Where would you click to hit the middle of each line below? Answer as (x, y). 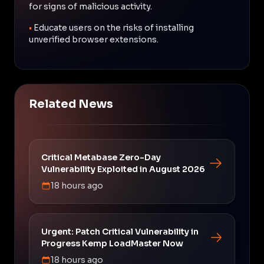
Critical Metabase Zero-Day (101, 157)
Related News (71, 104)
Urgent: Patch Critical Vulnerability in (120, 231)
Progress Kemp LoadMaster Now (112, 243)
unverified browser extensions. (94, 39)
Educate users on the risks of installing (114, 27)
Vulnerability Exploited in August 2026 (123, 169)
